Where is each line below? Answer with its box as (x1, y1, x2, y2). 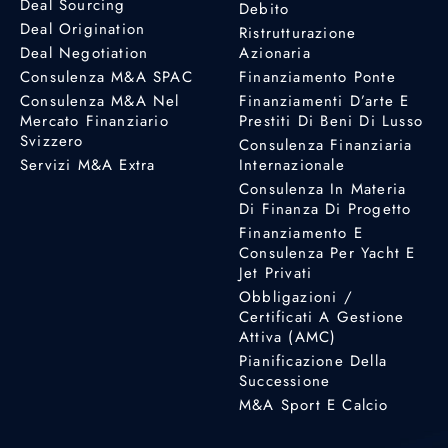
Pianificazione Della (239, 349, 387, 372)
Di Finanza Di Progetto (239, 197, 412, 220)
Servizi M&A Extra (20, 153, 156, 176)
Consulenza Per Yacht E (239, 241, 416, 264)
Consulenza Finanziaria (239, 133, 413, 156)
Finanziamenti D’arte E (239, 89, 410, 112)
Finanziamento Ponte (239, 65, 396, 88)
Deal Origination (20, 17, 146, 40)
